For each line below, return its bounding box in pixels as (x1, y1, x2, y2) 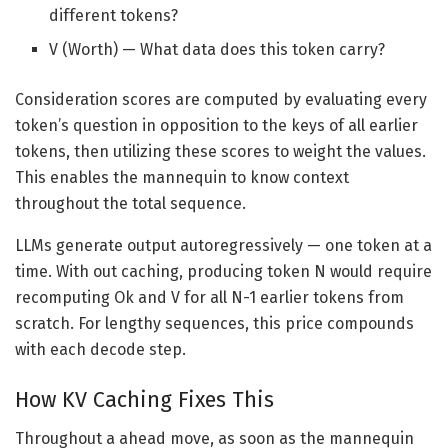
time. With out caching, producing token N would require (15, 262, 432, 282)
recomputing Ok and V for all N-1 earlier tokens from (15, 288, 404, 308)
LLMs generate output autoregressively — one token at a (15, 236, 432, 256)
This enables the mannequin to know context (15, 168, 349, 188)
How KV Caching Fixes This (15, 386, 274, 413)
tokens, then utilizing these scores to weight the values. (15, 142, 426, 162)
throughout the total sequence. (15, 194, 246, 214)
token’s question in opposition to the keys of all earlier (15, 116, 418, 136)
